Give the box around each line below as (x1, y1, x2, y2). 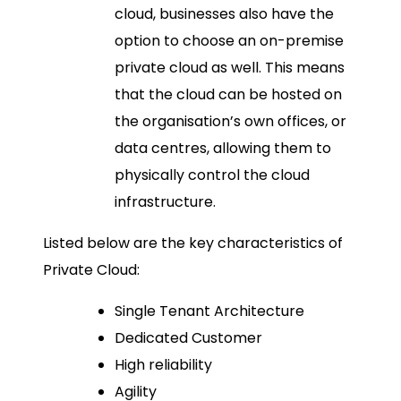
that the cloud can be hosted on (115, 83, 342, 105)
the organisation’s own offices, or (115, 110, 346, 132)
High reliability (115, 354, 212, 375)
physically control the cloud (115, 164, 310, 185)
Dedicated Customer (115, 327, 262, 348)
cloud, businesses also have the (115, 3, 334, 24)
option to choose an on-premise (115, 30, 344, 51)
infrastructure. (115, 191, 216, 212)
